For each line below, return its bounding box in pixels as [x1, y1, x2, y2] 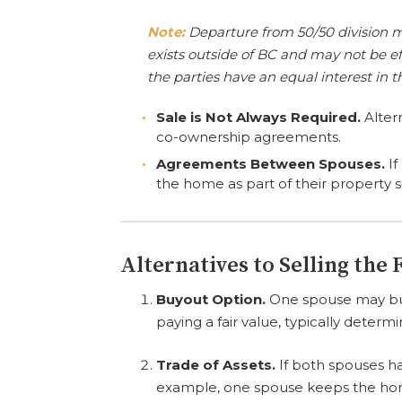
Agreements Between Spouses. [156, 154, 386, 172]
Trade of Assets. [156, 355, 276, 373]
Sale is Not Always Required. [156, 109, 362, 126]
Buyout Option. [156, 291, 267, 308]
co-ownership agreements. [156, 128, 342, 145]
